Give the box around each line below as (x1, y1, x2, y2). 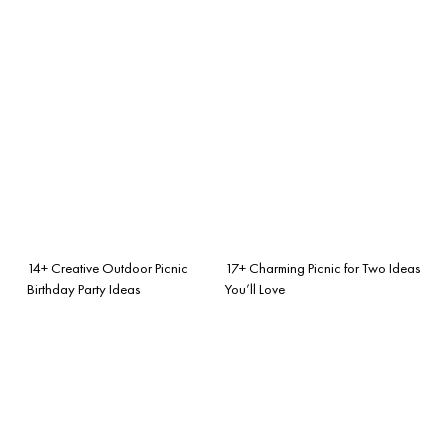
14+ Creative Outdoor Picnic (27, 258, 188, 277)
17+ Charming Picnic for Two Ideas (225, 258, 421, 277)
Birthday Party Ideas (27, 279, 141, 298)
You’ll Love (225, 279, 285, 298)
